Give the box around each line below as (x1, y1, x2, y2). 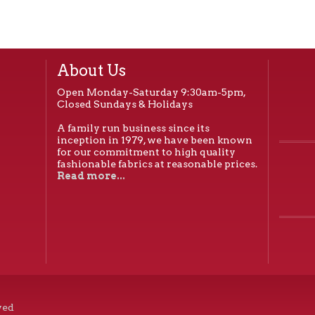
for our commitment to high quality (56, 146, 236, 157)
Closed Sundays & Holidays (56, 98, 193, 110)
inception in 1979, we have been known (56, 134, 252, 146)
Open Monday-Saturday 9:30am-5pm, (56, 86, 246, 98)
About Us (56, 61, 126, 79)
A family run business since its (56, 122, 210, 134)
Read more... (56, 170, 125, 181)
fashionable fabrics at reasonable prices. (56, 158, 257, 169)
